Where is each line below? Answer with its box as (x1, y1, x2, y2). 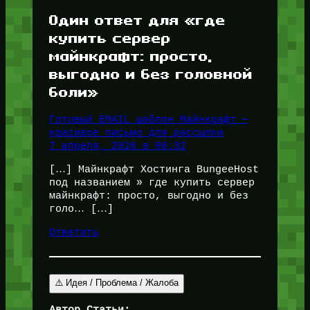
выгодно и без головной (48, 65, 253, 82)
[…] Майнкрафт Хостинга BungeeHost (48, 164, 259, 176)
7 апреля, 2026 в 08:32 (48, 140, 186, 152)
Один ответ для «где (48, 11, 226, 28)
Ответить (48, 226, 99, 238)
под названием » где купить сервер (48, 177, 255, 189)
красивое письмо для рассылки (48, 127, 224, 139)
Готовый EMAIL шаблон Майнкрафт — (48, 114, 248, 126)
